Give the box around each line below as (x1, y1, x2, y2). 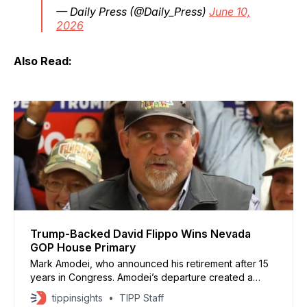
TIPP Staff (119, 291, 164, 304)
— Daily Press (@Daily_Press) (56, 4, 209, 19)
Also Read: (14, 53, 72, 68)
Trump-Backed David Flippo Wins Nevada (30, 226, 251, 241)
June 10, (209, 4, 250, 19)
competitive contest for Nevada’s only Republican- (30, 284, 260, 297)
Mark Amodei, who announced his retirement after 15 (30, 257, 269, 269)
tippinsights (52, 291, 103, 304)
